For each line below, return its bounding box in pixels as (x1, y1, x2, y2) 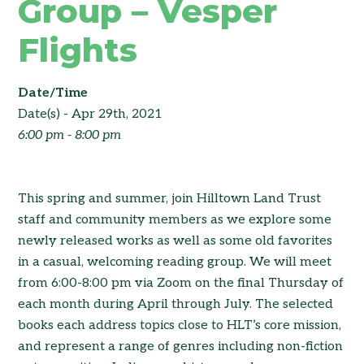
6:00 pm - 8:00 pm (18, 128, 122, 143)
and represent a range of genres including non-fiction (18, 339, 344, 354)
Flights (18, 30, 138, 70)
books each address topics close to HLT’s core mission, (18, 318, 342, 333)
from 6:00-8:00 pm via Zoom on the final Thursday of (18, 275, 344, 291)
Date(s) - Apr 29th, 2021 (18, 106, 163, 122)
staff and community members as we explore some (18, 212, 332, 227)
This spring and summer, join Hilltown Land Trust (18, 191, 322, 206)
